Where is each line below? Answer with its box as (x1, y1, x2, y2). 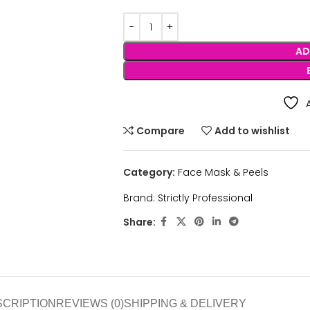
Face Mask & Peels (177, 165, 268, 179)
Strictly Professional (157, 191, 253, 205)
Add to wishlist (215, 124, 291, 138)
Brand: (122, 191, 158, 205)
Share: (122, 215, 156, 229)
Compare (136, 124, 185, 138)
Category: (122, 165, 175, 179)
